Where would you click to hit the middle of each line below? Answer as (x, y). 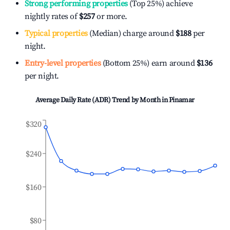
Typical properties (56, 33)
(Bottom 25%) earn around (148, 63)
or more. (111, 16)
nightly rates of (52, 16)
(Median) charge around (131, 33)
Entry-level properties (63, 63)
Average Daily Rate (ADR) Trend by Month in (102, 100)
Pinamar (181, 100)
